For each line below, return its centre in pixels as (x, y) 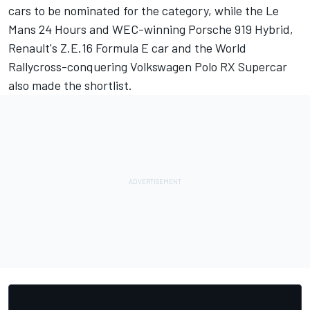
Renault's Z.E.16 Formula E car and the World (127, 48)
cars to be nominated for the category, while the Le (144, 11)
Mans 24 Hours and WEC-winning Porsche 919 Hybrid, (151, 29)
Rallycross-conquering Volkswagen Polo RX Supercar (148, 67)
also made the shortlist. (72, 85)
